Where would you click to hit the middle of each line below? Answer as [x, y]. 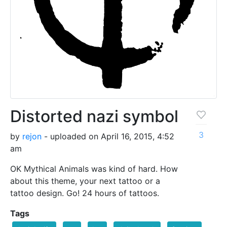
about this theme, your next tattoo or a [85, 181]
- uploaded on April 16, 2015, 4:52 [108, 137]
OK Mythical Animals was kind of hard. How [94, 169]
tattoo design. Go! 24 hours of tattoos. [85, 193]
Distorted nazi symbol [94, 117]
